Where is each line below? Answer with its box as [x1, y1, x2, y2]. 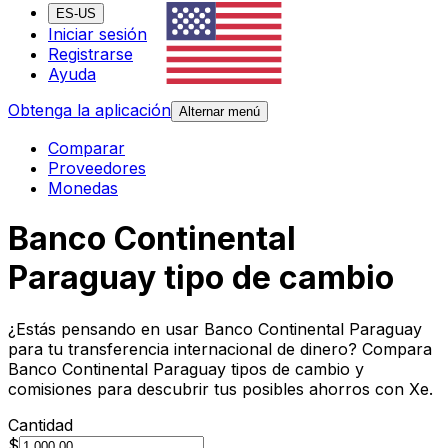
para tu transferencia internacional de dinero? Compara [8, 338, 432, 359]
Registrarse [48, 44, 133, 65]
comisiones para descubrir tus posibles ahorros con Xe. [8, 378, 433, 399]
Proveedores [48, 158, 146, 179]
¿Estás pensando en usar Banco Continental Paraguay [8, 318, 422, 339]
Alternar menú [179, 104, 260, 120]
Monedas [48, 178, 118, 199]
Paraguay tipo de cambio [8, 258, 394, 298]
